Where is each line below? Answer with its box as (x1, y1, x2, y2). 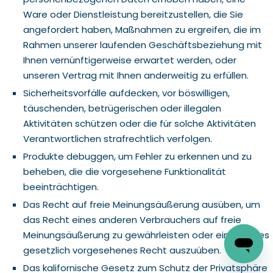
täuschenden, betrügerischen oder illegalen (23, 102, 221, 115)
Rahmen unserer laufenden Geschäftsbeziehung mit (23, 38, 262, 51)
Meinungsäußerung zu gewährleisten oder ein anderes (23, 229, 269, 241)
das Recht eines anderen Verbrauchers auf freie (23, 213, 241, 226)
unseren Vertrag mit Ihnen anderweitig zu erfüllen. (23, 69, 249, 82)
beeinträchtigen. (23, 180, 99, 193)
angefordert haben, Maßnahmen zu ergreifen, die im (23, 23, 261, 36)
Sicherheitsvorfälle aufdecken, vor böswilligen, (23, 87, 230, 99)
